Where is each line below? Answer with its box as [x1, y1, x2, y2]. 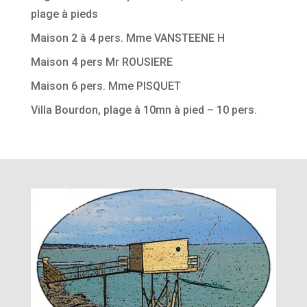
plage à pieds [30, 7, 98, 21]
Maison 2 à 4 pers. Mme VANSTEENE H [30, 31, 225, 45]
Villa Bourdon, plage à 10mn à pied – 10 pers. [30, 103, 257, 116]
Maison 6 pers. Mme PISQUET [30, 79, 181, 93]
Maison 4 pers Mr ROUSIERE [30, 55, 173, 69]
